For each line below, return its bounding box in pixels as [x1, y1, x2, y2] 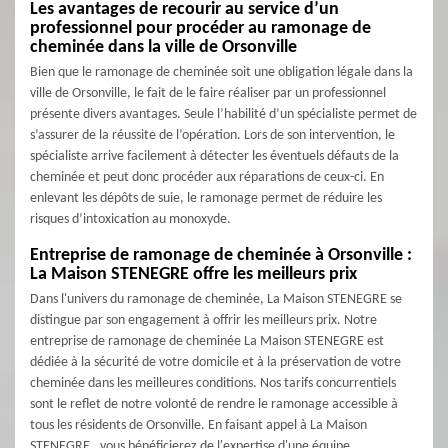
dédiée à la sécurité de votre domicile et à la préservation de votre [30, 355, 401, 370]
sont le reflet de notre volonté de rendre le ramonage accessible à [30, 397, 398, 412]
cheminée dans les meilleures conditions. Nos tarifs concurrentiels [30, 376, 396, 391]
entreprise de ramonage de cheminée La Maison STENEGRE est [30, 334, 384, 349]
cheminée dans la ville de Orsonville [30, 38, 297, 57]
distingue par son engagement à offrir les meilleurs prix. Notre [30, 313, 377, 328]
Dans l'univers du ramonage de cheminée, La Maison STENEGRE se [30, 292, 402, 307]
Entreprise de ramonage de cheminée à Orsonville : [30, 246, 412, 265]
